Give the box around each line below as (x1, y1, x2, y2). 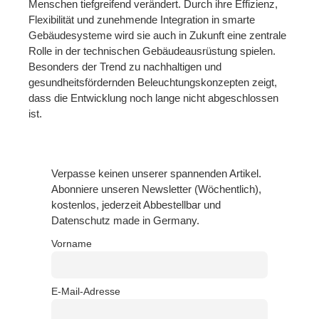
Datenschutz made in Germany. (51, 214, 199, 226)
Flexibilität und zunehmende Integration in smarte (28, 13, 255, 26)
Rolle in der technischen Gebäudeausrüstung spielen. (28, 44, 276, 57)
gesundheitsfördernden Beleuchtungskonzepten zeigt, (28, 75, 277, 88)
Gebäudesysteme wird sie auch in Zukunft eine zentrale (28, 28, 286, 41)
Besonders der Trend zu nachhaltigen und (28, 60, 221, 73)
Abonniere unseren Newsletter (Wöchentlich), (51, 182, 261, 195)
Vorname (51, 239, 92, 250)
